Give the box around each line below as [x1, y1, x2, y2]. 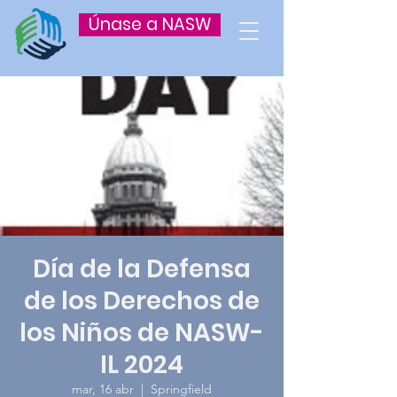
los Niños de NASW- [19, 315, 264, 350]
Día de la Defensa [33, 252, 251, 286]
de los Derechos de [24, 284, 260, 318]
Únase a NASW [88, 12, 212, 36]
